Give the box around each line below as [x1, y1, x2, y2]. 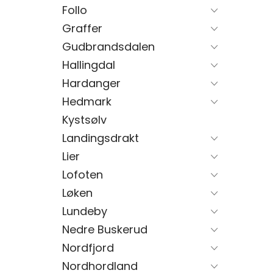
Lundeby [62, 204, 107, 219]
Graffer [62, 21, 102, 36]
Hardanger [62, 76, 121, 91]
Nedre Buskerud [62, 222, 147, 237]
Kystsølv [62, 112, 107, 127]
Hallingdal [62, 57, 115, 73]
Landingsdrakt [62, 130, 139, 146]
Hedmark [62, 94, 112, 109]
